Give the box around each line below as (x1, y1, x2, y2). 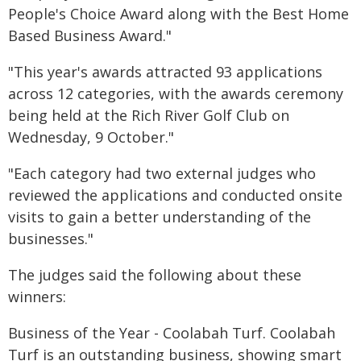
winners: (8, 287, 66, 306)
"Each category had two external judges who (8, 164, 316, 183)
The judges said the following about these (8, 265, 301, 284)
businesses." (8, 229, 93, 248)
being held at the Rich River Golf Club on (8, 106, 289, 125)
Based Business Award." (8, 26, 172, 45)
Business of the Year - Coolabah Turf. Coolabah (8, 323, 335, 342)
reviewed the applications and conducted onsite (8, 185, 342, 205)
